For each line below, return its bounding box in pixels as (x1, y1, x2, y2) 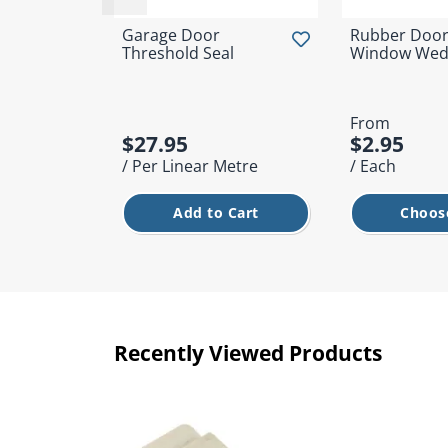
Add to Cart (173, 202, 259, 222)
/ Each (350, 154, 396, 177)
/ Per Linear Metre (122, 154, 258, 177)
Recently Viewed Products (114, 338, 382, 367)
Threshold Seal (122, 41, 234, 64)
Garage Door (122, 23, 220, 46)
